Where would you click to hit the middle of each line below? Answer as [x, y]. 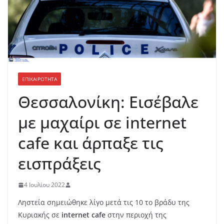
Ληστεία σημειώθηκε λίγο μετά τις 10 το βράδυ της [104, 202]
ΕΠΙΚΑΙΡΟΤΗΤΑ [39, 79]
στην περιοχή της [136, 215]
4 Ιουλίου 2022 [44, 185]
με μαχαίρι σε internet [102, 122]
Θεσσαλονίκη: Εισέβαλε [108, 102]
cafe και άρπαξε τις [91, 143]
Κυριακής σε [40, 215]
